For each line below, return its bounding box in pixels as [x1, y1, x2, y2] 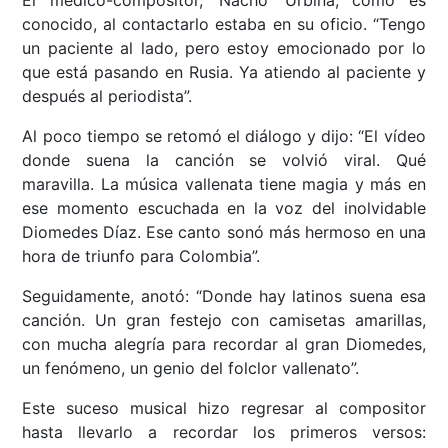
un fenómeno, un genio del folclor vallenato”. [22, 357, 360, 378]
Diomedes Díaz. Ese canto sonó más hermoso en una [22, 221, 426, 242]
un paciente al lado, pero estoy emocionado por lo [22, 37, 426, 58]
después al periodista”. [22, 85, 193, 106]
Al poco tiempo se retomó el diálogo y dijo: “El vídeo [22, 125, 426, 146]
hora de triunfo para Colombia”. [22, 245, 261, 266]
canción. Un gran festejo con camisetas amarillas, [22, 309, 426, 330]
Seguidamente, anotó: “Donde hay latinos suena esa [22, 285, 426, 306]
